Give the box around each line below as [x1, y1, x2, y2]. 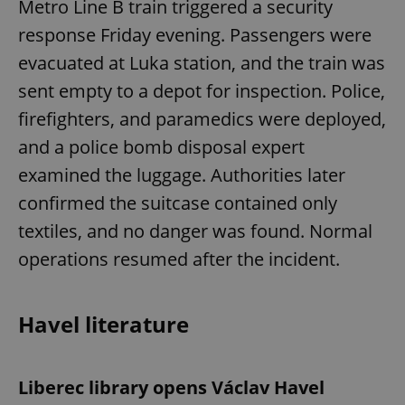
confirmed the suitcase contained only [18, 190, 337, 215]
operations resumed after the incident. [18, 246, 340, 271]
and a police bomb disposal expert [18, 134, 305, 159]
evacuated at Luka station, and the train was [18, 50, 385, 75]
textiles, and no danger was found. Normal [18, 218, 372, 243]
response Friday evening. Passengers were [18, 22, 372, 47]
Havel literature [18, 308, 189, 339]
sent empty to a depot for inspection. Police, [18, 78, 385, 103]
